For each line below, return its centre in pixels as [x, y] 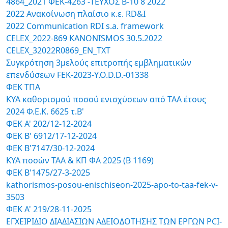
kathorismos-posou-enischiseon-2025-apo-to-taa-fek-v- [112, 185]
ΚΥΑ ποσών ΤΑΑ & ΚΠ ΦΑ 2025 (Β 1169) [80, 160]
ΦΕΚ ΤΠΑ [23, 87]
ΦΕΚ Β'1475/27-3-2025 [48, 173]
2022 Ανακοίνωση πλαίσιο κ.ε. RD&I [76, 14]
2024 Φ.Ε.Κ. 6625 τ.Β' [45, 111]
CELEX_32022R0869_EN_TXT [58, 50]
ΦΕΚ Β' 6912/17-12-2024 [51, 136]
